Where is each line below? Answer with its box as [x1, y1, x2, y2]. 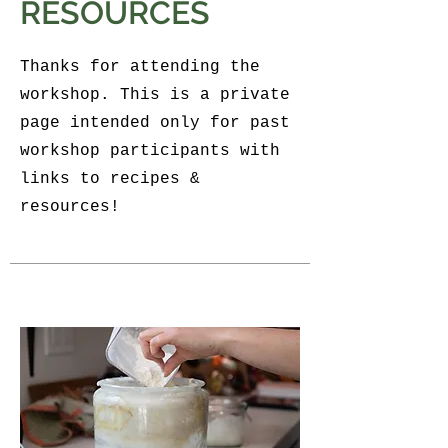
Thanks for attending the [20, 58, 260, 76]
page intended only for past [20, 114, 290, 132]
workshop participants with [20, 142, 280, 160]
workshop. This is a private [20, 86, 290, 104]
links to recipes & [20, 170, 200, 188]
